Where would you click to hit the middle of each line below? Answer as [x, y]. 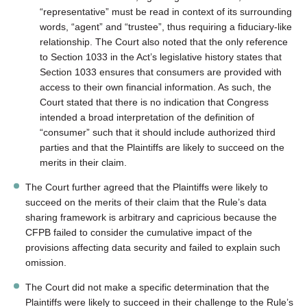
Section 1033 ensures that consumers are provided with [161, 72]
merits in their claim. [84, 162]
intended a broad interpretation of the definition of [147, 117]
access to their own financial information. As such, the [156, 87]
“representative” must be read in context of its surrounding [166, 11]
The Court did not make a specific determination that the [148, 287]
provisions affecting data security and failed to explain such [153, 247]
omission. [46, 262]
